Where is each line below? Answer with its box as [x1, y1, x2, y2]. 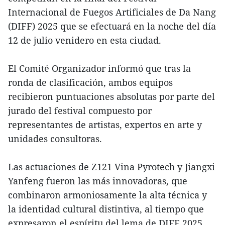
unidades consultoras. [8, 132, 102, 145]
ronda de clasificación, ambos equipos [8, 76, 173, 88]
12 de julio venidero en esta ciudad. [8, 34, 161, 46]
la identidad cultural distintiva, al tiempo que [8, 202, 204, 215]
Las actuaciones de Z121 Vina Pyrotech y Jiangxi [8, 160, 215, 173]
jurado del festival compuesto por [8, 104, 152, 117]
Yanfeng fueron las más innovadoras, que [8, 174, 187, 187]
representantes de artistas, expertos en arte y [8, 118, 202, 131]
